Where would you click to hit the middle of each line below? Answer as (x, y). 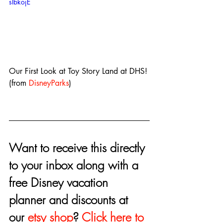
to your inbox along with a (75, 165)
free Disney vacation (60, 182)
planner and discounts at (70, 199)
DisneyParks (49, 83)
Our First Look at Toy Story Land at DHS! (79, 71)
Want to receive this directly (79, 147)
